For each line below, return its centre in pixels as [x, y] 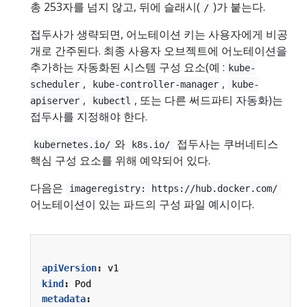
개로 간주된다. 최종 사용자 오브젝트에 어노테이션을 [159, 50]
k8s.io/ [151, 144]
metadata [64, 298]
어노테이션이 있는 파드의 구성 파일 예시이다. [142, 204]
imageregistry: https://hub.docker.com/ [174, 188]
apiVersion [69, 268]
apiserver [55, 100]
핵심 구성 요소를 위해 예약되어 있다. [120, 160]
